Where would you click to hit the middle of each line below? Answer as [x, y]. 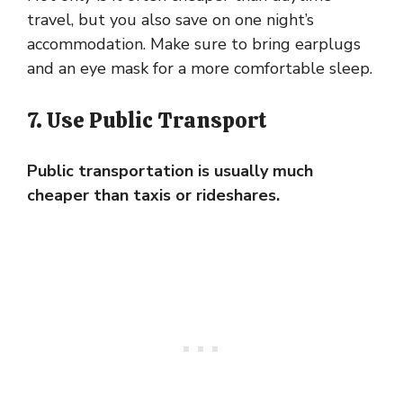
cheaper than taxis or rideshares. [153, 196]
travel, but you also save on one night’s [170, 20]
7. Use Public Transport [147, 121]
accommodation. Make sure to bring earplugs [194, 45]
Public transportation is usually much [170, 171]
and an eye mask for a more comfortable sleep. [200, 69]
